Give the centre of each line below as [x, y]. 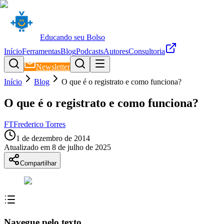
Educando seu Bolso [72, 37]
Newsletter [53, 67]
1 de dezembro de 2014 [53, 138]
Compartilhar [38, 163]
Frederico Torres [39, 124]
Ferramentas [41, 51]
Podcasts [90, 51]
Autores [116, 51]
